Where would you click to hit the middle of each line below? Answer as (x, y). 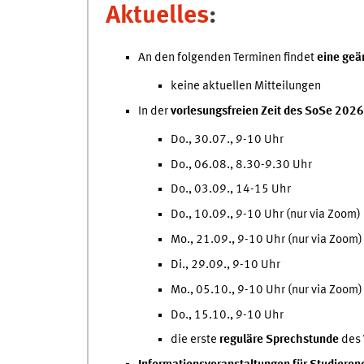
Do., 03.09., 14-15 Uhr (230, 190)
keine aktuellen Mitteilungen (245, 86)
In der (154, 111)
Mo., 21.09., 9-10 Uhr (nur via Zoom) (266, 240)
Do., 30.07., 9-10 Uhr (227, 139)
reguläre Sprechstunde (279, 340)
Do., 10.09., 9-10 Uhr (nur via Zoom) (265, 215)
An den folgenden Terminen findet (227, 58)
